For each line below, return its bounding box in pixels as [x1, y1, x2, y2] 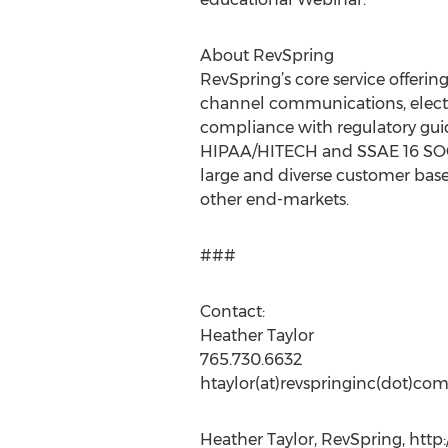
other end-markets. [199, 190, 349, 209]
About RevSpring [199, 46, 334, 65]
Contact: [199, 302, 265, 321]
